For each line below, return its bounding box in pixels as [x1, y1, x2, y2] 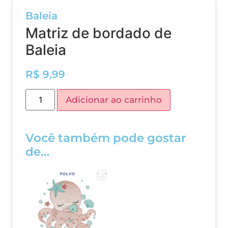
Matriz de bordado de [25, 24, 172, 42]
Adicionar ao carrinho [66, 95, 162, 105]
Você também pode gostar [25, 131, 186, 146]
